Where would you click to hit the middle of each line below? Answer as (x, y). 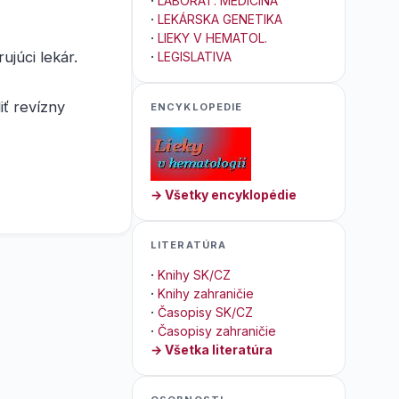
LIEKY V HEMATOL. (212, 38)
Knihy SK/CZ (194, 275)
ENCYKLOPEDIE (197, 107)
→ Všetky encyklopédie (224, 195)
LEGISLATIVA (195, 57)
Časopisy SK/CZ (205, 312)
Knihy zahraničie (206, 293)
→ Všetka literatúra (212, 350)
